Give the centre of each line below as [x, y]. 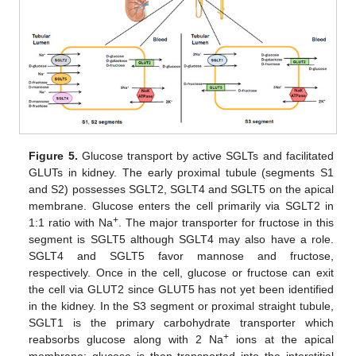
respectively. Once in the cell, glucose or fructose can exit [181, 273]
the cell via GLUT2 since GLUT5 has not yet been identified [181, 290]
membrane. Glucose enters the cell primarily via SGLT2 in [181, 206]
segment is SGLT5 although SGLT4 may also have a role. [181, 240]
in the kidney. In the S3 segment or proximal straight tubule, [181, 306]
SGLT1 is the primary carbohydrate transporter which [181, 323]
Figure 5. [53, 156]
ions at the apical [281, 340]
